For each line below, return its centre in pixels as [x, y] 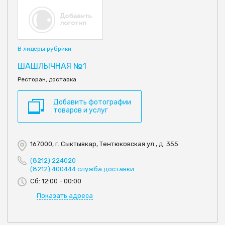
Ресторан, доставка [47, 80]
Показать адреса [65, 196]
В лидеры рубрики [44, 48]
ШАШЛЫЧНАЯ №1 [52, 66]
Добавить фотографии [92, 102]
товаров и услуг [81, 110]
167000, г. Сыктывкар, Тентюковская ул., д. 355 [104, 144]
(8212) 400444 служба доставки [82, 169]
